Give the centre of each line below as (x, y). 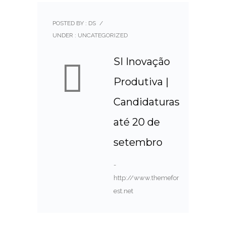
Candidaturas (147, 102)
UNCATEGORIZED (102, 35)
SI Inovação (142, 62)
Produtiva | (141, 82)
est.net (123, 191)
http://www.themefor (146, 178)
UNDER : (64, 35)
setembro (138, 142)
